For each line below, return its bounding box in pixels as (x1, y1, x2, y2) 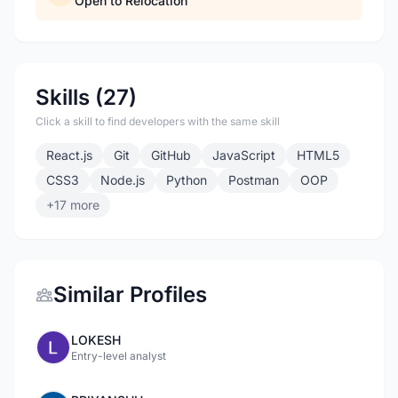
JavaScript (212, 147, 275, 163)
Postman (228, 172, 279, 187)
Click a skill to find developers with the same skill (36, 115, 280, 128)
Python (166, 172, 207, 187)
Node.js (100, 172, 145, 187)
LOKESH (71, 332, 121, 347)
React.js (46, 147, 92, 163)
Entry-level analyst (71, 349, 166, 362)
